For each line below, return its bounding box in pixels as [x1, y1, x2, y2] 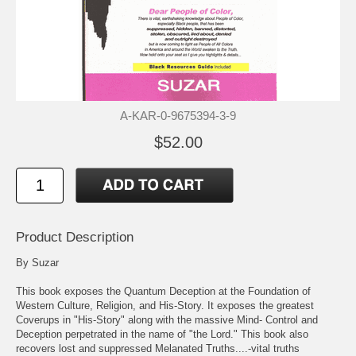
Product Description [16, 230, 133, 246]
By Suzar [16, 257, 59, 269]
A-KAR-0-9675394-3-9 [120, 109, 236, 122]
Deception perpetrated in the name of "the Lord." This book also [16, 328, 308, 341]
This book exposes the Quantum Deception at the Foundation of [16, 285, 311, 298]
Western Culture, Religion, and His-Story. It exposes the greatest [16, 300, 314, 312]
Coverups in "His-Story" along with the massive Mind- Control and [16, 314, 318, 327]
